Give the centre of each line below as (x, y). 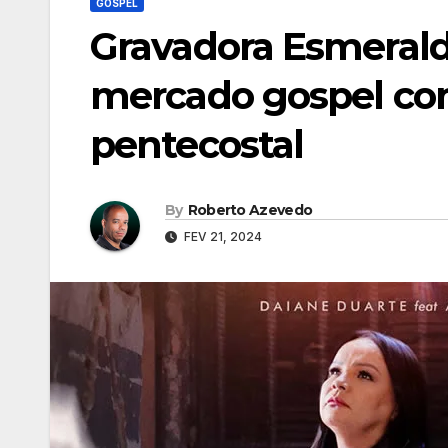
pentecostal (197, 144)
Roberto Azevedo (250, 209)
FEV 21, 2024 (221, 236)
